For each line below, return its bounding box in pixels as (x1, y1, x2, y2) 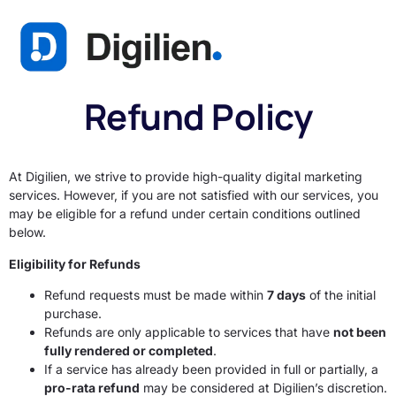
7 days (267, 287, 306, 303)
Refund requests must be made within (44, 287, 267, 303)
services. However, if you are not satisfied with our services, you (9, 187, 378, 203)
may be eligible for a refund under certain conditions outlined (9, 206, 361, 222)
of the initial (306, 287, 376, 303)
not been (333, 324, 386, 340)
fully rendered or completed (44, 343, 213, 359)
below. (9, 225, 46, 240)
